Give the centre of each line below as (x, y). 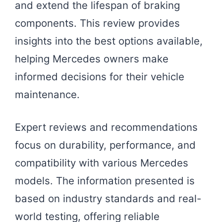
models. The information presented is (105, 181)
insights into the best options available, (109, 41)
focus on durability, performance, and (105, 145)
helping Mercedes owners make (92, 58)
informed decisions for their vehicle (100, 76)
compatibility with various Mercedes (102, 163)
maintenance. (47, 94)
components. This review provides (97, 23)
